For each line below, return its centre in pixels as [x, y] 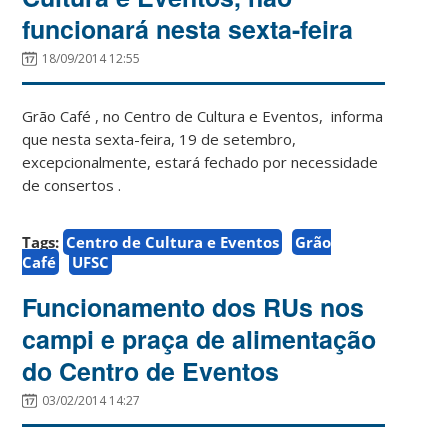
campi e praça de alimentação [199, 338]
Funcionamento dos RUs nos [193, 306]
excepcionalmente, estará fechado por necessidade [200, 161]
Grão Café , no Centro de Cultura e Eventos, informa [203, 115]
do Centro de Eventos [151, 370]
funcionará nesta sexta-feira [188, 28]
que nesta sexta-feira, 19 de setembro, [159, 138]
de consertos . [72, 184]
